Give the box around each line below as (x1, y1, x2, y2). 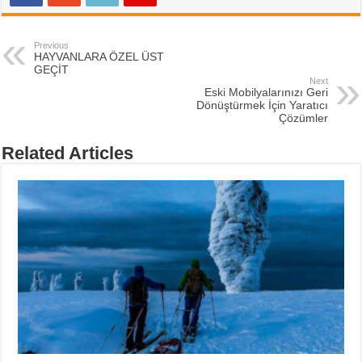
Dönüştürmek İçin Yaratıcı (196, 98, 328, 112)
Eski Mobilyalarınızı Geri (204, 85, 328, 99)
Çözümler (278, 111, 328, 124)
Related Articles (2, 142, 134, 163)
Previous (34, 40, 69, 50)
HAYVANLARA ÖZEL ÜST (34, 49, 165, 63)
